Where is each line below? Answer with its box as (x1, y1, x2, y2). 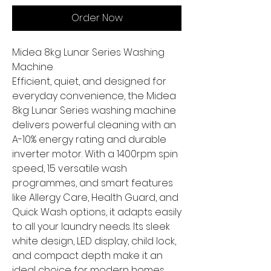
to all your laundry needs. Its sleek (12, 220, 170, 234)
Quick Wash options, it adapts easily (12, 205, 181, 220)
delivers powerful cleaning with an (12, 118, 176, 132)
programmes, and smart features (12, 176, 173, 191)
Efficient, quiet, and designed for (12, 74, 166, 89)
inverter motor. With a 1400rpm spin (12, 147, 178, 162)
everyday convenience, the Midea (12, 89, 176, 103)
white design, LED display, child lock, (12, 234, 176, 249)
